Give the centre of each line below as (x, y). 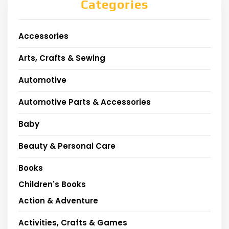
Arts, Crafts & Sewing (62, 58)
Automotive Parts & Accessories (85, 102)
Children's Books (52, 184)
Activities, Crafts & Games (73, 222)
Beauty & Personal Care (67, 146)
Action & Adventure (58, 200)
